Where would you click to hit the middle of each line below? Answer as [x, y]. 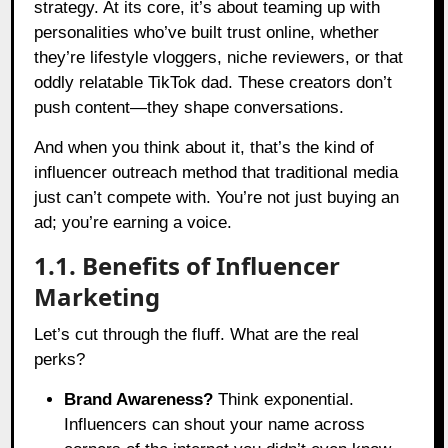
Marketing [97, 296]
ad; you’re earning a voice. [133, 222]
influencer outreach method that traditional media [216, 172]
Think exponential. [284, 399]
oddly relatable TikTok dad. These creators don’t [213, 82]
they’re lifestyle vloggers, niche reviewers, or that [219, 57]
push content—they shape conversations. [189, 107]
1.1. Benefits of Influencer [187, 265]
